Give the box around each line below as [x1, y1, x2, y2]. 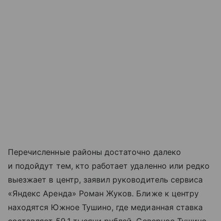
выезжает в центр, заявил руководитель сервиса [8, 175, 203, 185]
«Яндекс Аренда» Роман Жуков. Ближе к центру [8, 188, 199, 199]
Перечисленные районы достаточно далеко [8, 147, 181, 157]
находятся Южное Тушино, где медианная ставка [8, 202, 203, 213]
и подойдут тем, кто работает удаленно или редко [8, 161, 210, 171]
